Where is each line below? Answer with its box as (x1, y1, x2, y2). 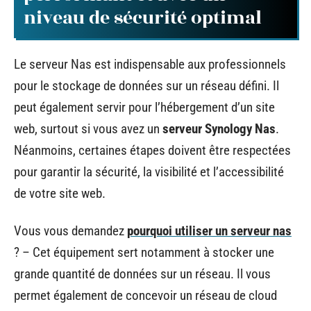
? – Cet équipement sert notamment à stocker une (14, 244, 274, 260)
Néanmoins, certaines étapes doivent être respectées (14, 142, 291, 158)
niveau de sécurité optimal (24, 3, 262, 32)
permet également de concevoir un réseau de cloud (14, 287, 277, 303)
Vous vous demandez (14, 222, 127, 239)
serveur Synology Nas (162, 121, 276, 137)
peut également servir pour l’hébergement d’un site (14, 99, 275, 115)
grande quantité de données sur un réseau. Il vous (14, 265, 271, 282)
